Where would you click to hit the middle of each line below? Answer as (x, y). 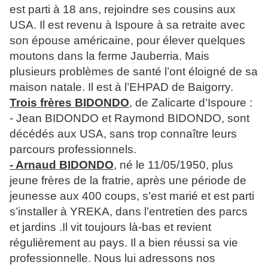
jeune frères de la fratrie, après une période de (128, 181)
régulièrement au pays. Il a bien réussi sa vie (124, 243)
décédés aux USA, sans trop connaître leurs (123, 134)
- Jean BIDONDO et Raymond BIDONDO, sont (130, 118)
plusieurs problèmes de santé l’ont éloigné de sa (134, 72)
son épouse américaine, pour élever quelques (127, 41)
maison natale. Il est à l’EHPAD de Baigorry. (124, 87)
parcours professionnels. (73, 150)
